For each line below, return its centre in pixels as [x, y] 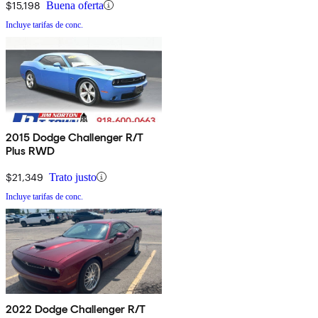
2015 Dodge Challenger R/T [75, 137]
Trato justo [73, 177]
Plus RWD [31, 150]
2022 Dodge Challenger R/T [76, 309]
